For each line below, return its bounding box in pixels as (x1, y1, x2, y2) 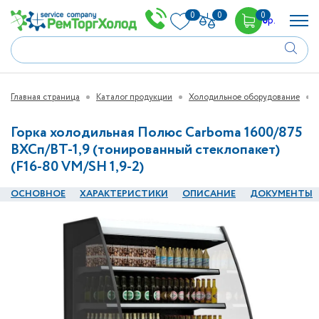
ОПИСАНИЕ (182, 187, 236, 201)
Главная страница (11, 91, 80, 103)
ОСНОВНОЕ (11, 187, 66, 201)
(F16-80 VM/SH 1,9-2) (11, 157, 144, 177)
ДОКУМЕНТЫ (250, 187, 313, 201)
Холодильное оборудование (189, 91, 300, 103)
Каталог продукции (96, 91, 172, 103)
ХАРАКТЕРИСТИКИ (80, 187, 168, 201)
